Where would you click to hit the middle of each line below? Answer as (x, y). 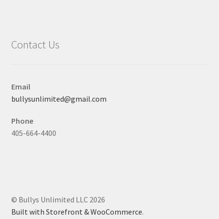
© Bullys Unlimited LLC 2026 (58, 200)
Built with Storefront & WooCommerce (77, 212)
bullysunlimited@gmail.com (59, 99)
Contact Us (35, 44)
